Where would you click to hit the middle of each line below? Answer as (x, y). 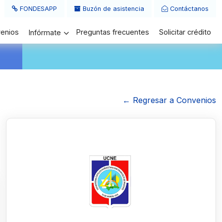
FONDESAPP (37, 9)
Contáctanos (188, 9)
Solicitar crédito (185, 32)
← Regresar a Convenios (169, 100)
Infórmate (45, 33)
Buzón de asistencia (112, 9)
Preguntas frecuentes (113, 32)
